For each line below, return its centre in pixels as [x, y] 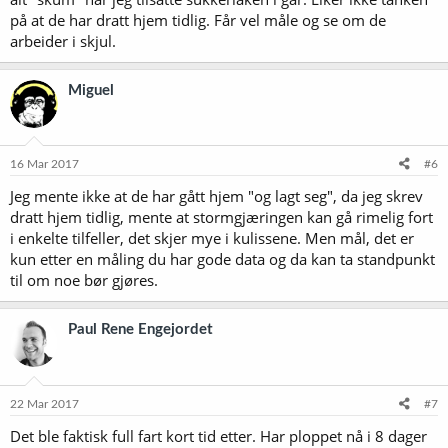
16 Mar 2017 [44, 164]
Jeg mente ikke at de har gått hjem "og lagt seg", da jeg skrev [216, 196]
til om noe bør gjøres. [84, 280]
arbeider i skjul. [63, 40]
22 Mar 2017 [44, 403]
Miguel [91, 90]
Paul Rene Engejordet [140, 329]
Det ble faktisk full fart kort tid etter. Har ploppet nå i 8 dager [218, 435]
